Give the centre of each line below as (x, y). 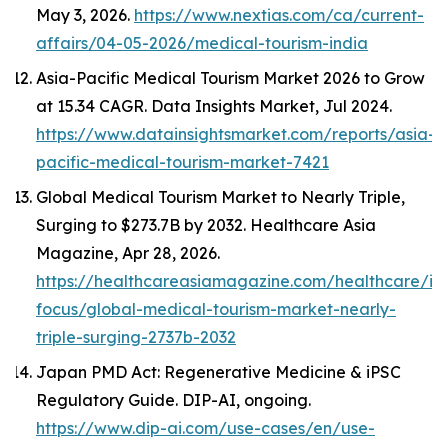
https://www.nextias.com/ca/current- (279, 15)
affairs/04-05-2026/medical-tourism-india (202, 43)
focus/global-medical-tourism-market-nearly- (216, 309)
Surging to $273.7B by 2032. (143, 225)
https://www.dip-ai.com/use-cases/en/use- (205, 428)
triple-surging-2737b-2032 (136, 337)
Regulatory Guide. (109, 400)
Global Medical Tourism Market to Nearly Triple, (220, 197)
